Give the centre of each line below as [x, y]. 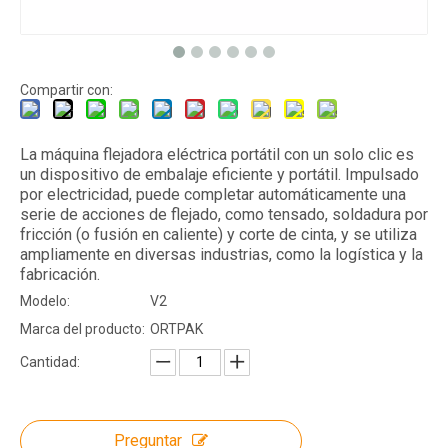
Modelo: [45, 300]
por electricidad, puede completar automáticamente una [213, 194]
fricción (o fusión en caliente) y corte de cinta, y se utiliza [218, 234]
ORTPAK [176, 328]
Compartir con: [66, 89]
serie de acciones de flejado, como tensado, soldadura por [224, 214]
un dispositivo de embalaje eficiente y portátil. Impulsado [219, 174]
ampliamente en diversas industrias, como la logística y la [221, 254]
